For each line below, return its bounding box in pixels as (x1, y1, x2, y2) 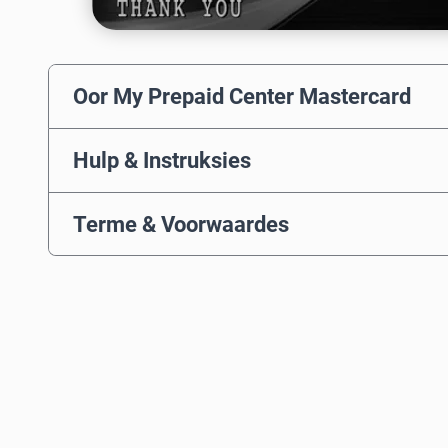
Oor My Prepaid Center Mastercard (73, 83, 411, 110)
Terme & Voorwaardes (73, 210, 289, 237)
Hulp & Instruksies (73, 147, 251, 174)
